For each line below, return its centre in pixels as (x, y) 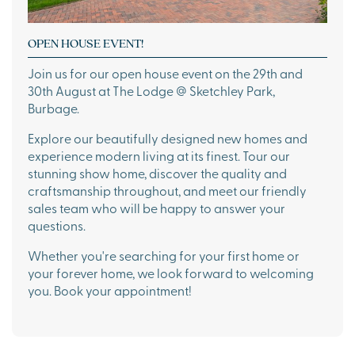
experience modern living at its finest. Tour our (159, 155)
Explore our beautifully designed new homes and (168, 137)
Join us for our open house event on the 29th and (165, 73)
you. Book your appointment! (110, 290)
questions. (57, 225)
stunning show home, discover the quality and (157, 172)
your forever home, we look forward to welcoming (171, 272)
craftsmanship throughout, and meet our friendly (167, 190)
